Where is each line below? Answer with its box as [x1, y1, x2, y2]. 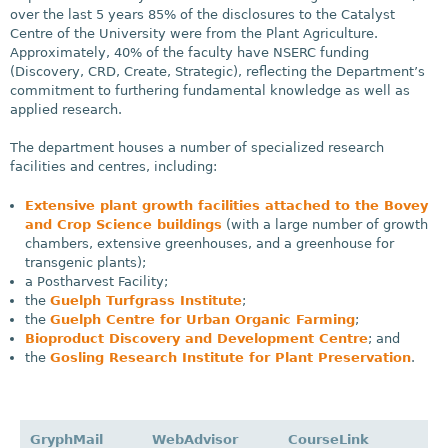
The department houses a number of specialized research [10, 140, 384, 156]
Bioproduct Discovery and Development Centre [25, 330, 368, 346]
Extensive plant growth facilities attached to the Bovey [25, 197, 428, 213]
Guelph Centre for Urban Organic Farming [50, 311, 355, 327]
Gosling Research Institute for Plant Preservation [50, 349, 411, 365]
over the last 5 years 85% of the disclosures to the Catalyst [10, 6, 395, 22]
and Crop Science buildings [25, 216, 222, 232]
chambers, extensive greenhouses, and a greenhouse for [25, 235, 394, 251]
